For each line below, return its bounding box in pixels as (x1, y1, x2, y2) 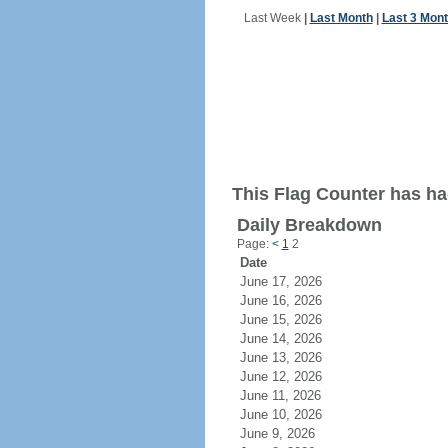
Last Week (243, 11, 301, 25)
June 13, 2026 (239, 350, 346, 365)
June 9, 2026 (239, 426, 339, 441)
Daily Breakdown (236, 215, 382, 235)
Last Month (309, 11, 373, 25)
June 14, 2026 (239, 331, 346, 346)
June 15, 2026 (239, 312, 346, 327)
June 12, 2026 (239, 369, 346, 384)
